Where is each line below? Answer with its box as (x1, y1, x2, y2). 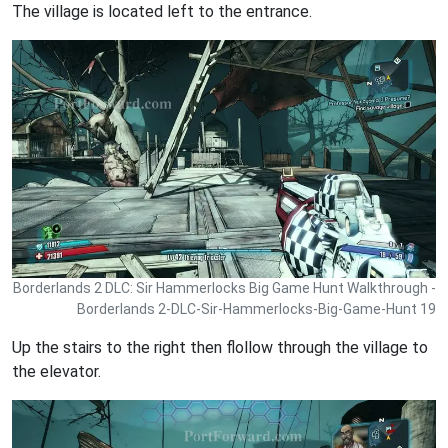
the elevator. (12, 362, 101, 382)
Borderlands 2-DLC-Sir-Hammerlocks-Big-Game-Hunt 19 (77, 301, 436, 318)
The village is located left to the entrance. (12, 2, 312, 22)
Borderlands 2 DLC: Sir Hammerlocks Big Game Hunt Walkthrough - (13, 280, 436, 297)
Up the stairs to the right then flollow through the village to (12, 338, 428, 358)
